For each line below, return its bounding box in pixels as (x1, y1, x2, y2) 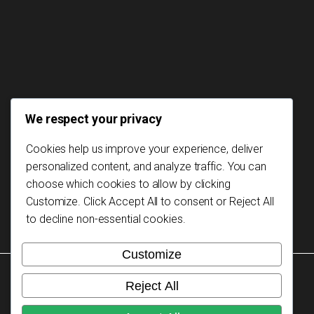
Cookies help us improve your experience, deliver (26, 142, 264, 156)
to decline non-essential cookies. (26, 212, 186, 226)
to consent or (158, 194, 229, 208)
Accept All (109, 194, 158, 208)
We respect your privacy (25, 111, 162, 126)
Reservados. (28, 287, 87, 299)
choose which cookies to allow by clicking (26, 177, 231, 191)
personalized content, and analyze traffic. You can (26, 159, 266, 173)
